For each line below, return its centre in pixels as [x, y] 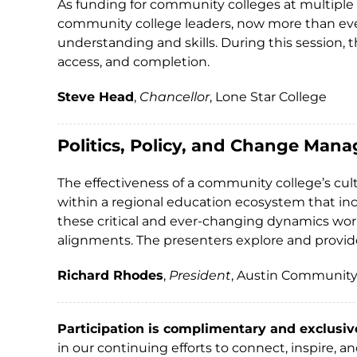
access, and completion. [133, 62]
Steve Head [96, 97]
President [200, 275]
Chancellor [175, 97]
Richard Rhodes [110, 275]
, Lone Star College [268, 97]
